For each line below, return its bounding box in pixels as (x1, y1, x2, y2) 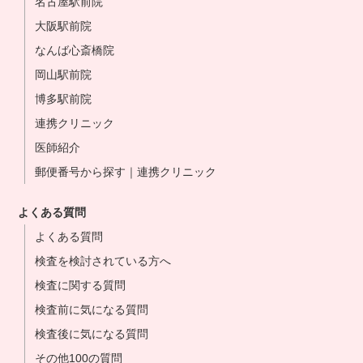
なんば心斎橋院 (35, 44, 115, 57)
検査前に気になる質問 (35, 303, 149, 316)
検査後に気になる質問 (35, 327, 149, 340)
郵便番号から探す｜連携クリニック (35, 165, 217, 178)
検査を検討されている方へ (35, 254, 172, 267)
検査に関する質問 (35, 279, 126, 292)
